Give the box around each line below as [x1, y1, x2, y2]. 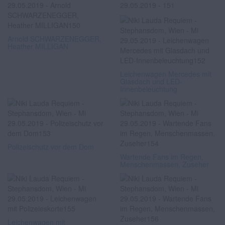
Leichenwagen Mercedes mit [120, 69, 211, 79]
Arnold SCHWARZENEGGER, [8, 34, 101, 44]
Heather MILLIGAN [8, 41, 68, 51]
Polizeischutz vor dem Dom [8, 142, 94, 152]
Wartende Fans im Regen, [120, 152, 203, 162]
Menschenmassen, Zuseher [120, 159, 209, 169]
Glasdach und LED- [120, 76, 182, 86]
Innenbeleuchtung [120, 84, 177, 94]
